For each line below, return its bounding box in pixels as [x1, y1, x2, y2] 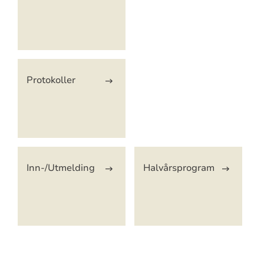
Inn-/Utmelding [26, 161, 95, 175]
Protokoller [26, 74, 75, 87]
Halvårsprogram [143, 161, 214, 175]
